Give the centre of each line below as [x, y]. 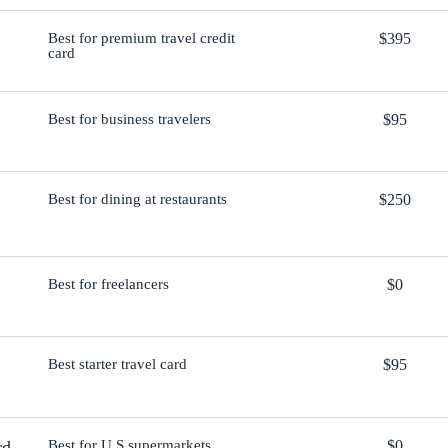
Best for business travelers [129, 118]
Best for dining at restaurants [137, 199]
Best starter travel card [117, 364]
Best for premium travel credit [141, 38]
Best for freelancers [108, 283]
